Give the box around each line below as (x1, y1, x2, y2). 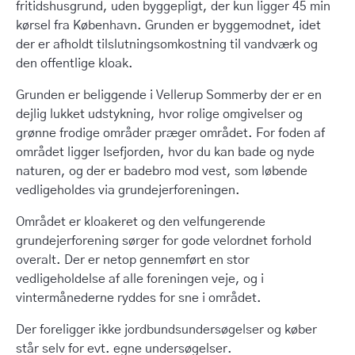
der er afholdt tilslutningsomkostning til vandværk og (16, 38, 318, 51)
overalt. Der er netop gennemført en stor (16, 254, 250, 266)
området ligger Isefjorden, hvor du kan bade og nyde (16, 146, 315, 158)
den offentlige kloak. (16, 57, 133, 70)
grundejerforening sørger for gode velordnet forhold (16, 235, 311, 247)
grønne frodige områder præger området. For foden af (16, 127, 325, 139)
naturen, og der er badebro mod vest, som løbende (16, 165, 307, 177)
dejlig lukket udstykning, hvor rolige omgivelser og (16, 108, 303, 120)
